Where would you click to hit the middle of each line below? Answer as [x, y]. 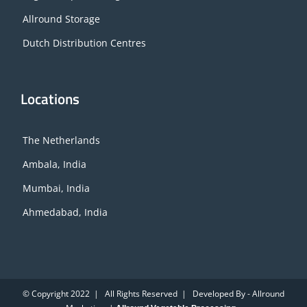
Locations [50, 98]
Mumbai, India [56, 188]
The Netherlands [61, 140]
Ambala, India [54, 164]
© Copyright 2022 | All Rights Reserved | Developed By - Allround [153, 293]
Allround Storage [61, 19]
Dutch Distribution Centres [84, 42]
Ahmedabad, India [65, 212]
